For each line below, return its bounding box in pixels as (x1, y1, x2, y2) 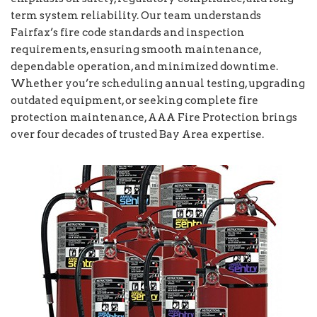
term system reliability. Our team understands (11, 9, 261, 23)
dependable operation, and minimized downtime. (11, 60, 278, 74)
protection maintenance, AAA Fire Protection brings (11, 111, 297, 125)
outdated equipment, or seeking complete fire (11, 94, 258, 108)
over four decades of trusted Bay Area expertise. (11, 128, 264, 142)
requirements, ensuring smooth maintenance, (11, 43, 261, 57)
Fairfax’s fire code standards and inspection (11, 26, 245, 40)
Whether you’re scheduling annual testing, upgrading (11, 77, 305, 91)
